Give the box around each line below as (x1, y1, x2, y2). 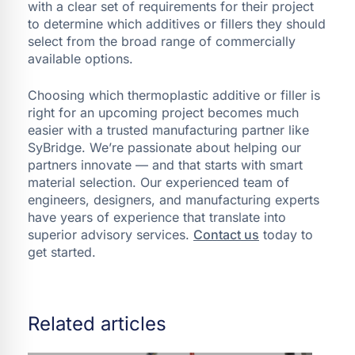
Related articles (28, 311, 166, 335)
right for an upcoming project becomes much (28, 104, 299, 120)
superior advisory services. (28, 226, 193, 242)
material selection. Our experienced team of (28, 174, 289, 190)
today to (259, 226, 313, 242)
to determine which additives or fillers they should (28, 15, 326, 32)
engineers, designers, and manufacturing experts (28, 191, 319, 208)
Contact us (193, 226, 259, 242)
